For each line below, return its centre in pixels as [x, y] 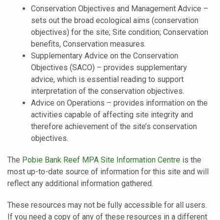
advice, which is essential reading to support [107, 79]
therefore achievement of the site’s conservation [114, 126]
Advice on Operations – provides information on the [119, 103]
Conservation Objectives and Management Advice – [120, 8]
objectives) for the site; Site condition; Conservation [120, 32]
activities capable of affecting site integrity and [112, 114]
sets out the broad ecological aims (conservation [115, 20]
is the [191, 160]
